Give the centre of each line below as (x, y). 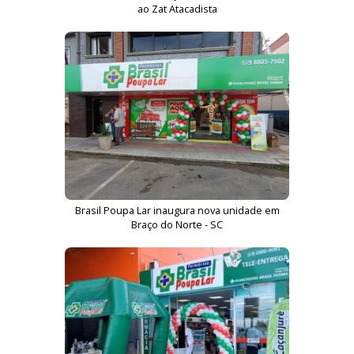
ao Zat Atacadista (177, 9)
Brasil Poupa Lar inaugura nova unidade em (177, 210)
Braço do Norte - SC (177, 224)
